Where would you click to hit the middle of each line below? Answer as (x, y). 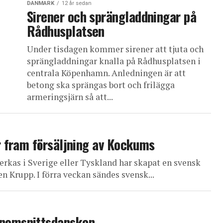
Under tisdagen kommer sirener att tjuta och (115, 49)
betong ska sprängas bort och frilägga (101, 85)
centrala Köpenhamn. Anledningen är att (106, 73)
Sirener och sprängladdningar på (112, 16)
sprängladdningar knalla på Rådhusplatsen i (114, 61)
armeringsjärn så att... (70, 97)
